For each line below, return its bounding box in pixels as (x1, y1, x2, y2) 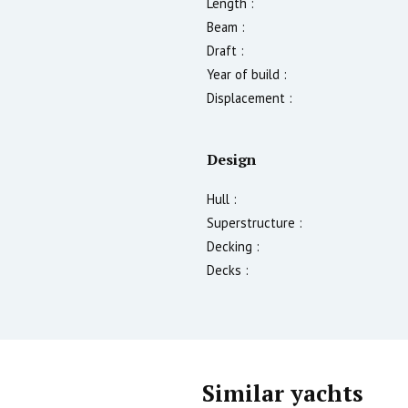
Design (207, 148, 256, 169)
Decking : (207, 237, 260, 255)
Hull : (207, 189, 237, 208)
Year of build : (207, 65, 287, 83)
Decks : (207, 260, 249, 279)
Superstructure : (207, 213, 302, 231)
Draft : (207, 41, 244, 59)
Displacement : (207, 88, 292, 107)
